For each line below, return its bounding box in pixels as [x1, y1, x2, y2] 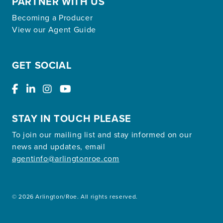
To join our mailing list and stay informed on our [12, 129, 192, 140]
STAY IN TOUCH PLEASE [12, 111, 131, 125]
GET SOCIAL [12, 58, 72, 72]
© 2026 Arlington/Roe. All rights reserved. [12, 192, 138, 201]
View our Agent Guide [12, 24, 96, 35]
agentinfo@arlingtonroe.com [12, 153, 119, 164]
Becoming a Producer [12, 12, 93, 23]
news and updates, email [12, 141, 106, 152]
